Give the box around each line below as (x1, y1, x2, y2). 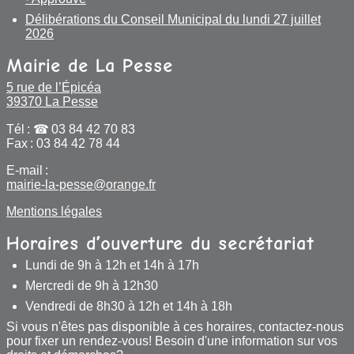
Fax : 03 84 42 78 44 (6, 136, 120, 150)
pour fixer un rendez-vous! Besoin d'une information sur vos (6, 333, 337, 348)
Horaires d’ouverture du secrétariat (6, 231, 314, 254)
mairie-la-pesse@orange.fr (6, 177, 156, 191)
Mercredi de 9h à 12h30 (25, 278, 158, 292)
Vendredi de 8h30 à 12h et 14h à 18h (25, 299, 232, 313)
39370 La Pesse (6, 94, 98, 108)
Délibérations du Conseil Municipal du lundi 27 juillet (25, 12, 321, 26)
